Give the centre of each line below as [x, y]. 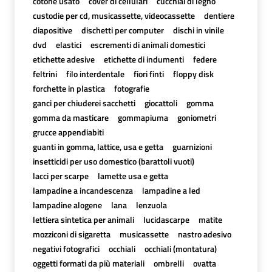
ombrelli [168, 263]
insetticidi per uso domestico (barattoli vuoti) [113, 161]
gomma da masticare [70, 117]
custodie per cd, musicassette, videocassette [114, 15]
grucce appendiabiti [68, 132]
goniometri [196, 117]
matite [210, 219]
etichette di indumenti [144, 59]
